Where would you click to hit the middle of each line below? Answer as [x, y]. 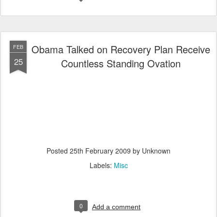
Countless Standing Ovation [121, 63]
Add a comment [116, 207]
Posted [58, 151]
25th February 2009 [100, 151]
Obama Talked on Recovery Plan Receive [121, 49]
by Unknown [151, 151]
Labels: [101, 165]
